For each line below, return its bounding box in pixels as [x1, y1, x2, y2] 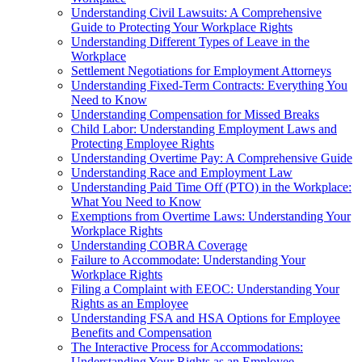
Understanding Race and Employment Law [71, 165, 293, 179]
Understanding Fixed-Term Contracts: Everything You [71, 78, 347, 92]
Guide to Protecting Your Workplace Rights [71, 19, 293, 34]
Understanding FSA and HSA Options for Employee [71, 310, 340, 325]
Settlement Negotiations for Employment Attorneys [71, 63, 331, 78]
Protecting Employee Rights [71, 136, 214, 150]
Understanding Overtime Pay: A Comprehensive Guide [71, 150, 352, 165]
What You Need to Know [71, 194, 201, 208]
